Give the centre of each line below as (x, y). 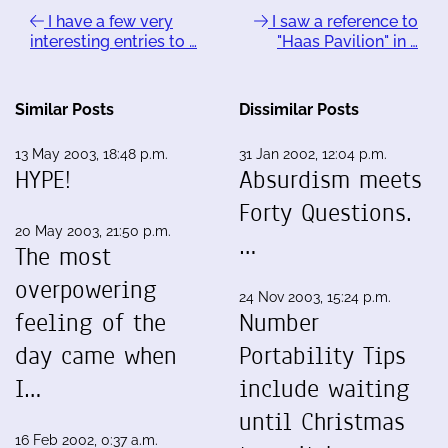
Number (279, 323)
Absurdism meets (330, 180)
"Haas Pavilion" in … (347, 41)
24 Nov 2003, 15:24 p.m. (315, 297)
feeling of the (90, 323)
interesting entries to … (113, 41)
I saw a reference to (343, 21)
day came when (96, 356)
